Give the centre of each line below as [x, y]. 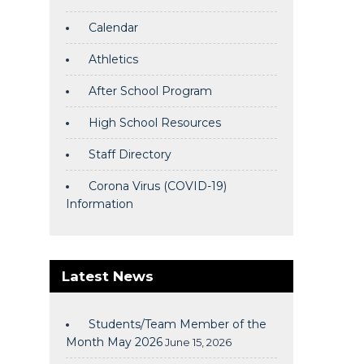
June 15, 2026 [198, 342]
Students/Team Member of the [178, 324]
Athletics [113, 59]
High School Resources [155, 123]
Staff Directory [130, 154]
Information [100, 204]
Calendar [113, 28]
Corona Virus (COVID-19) [158, 186]
